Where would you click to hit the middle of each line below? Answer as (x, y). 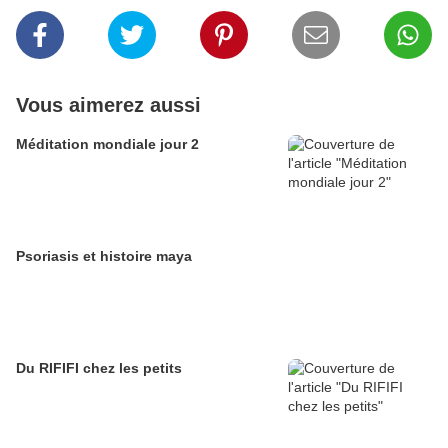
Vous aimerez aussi (108, 105)
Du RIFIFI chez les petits (99, 368)
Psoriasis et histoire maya (104, 256)
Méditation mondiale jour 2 (107, 144)
